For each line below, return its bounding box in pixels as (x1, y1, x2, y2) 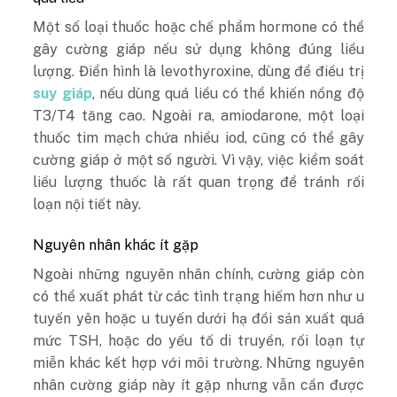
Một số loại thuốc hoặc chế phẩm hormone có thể (33, 19, 364, 36)
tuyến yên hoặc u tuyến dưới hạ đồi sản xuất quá (33, 309, 364, 327)
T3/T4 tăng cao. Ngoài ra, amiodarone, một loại (33, 107, 364, 125)
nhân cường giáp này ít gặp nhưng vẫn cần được (33, 376, 364, 393)
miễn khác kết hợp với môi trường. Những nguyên (33, 354, 364, 371)
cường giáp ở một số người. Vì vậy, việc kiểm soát (33, 152, 364, 169)
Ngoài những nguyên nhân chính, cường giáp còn (33, 265, 364, 283)
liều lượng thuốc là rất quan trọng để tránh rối (33, 174, 364, 191)
